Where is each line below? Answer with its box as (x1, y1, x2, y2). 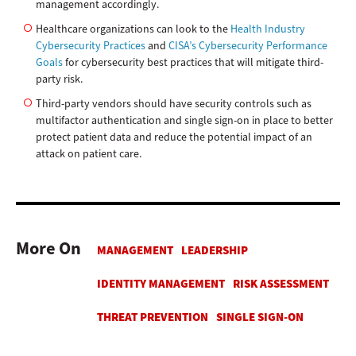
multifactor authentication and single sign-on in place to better (36, 113, 333, 129)
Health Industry (230, 21, 305, 37)
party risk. (36, 72, 83, 87)
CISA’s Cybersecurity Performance (168, 38, 327, 54)
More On (16, 237, 81, 261)
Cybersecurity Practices (36, 38, 145, 54)
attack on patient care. (36, 146, 141, 162)
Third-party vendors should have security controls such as (36, 96, 311, 112)
